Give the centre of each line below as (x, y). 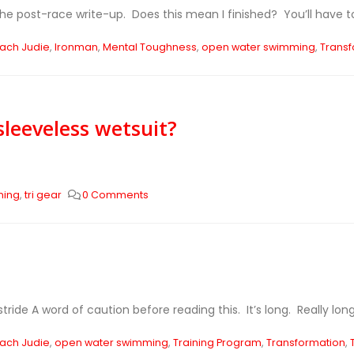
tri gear (43, 195)
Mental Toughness (149, 47)
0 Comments (116, 195)
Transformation (305, 343)
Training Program (217, 343)
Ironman (76, 47)
